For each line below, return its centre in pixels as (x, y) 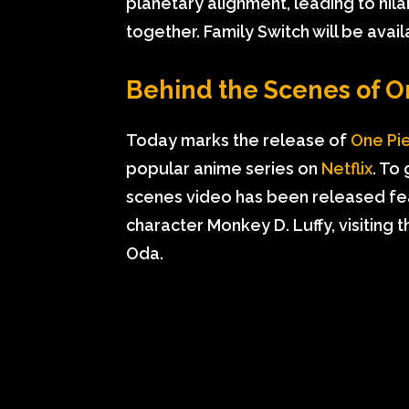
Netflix (347, 168)
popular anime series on (224, 168)
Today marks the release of (238, 140)
